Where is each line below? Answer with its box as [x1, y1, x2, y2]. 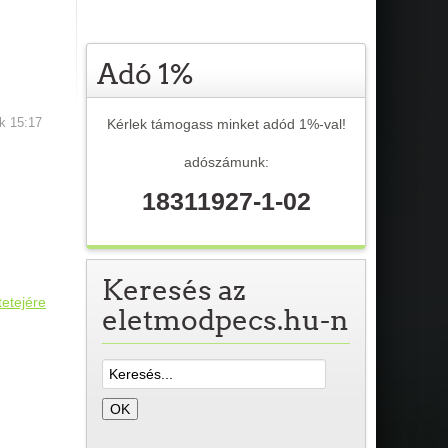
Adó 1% [97, 56, 194, 91]
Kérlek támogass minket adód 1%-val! [106, 115, 346, 132]
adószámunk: [183, 153, 269, 170]
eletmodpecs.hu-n [102, 302, 349, 337]
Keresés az [102, 272, 246, 307]
